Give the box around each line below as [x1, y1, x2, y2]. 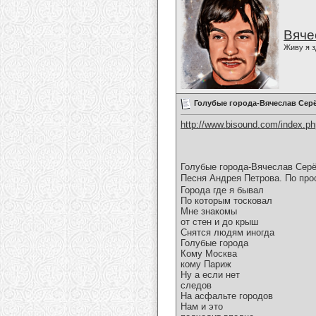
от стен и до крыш [181, 217, 258, 228]
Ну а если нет [181, 269, 240, 281]
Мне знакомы [181, 206, 237, 217]
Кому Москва [181, 248, 237, 260]
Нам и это [181, 301, 223, 312]
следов [181, 280, 212, 291]
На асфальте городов [181, 291, 273, 302]
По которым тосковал [181, 195, 272, 207]
